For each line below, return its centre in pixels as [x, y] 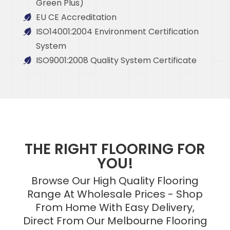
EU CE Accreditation [76, 17]
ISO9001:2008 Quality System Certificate [116, 60]
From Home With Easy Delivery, [115, 207]
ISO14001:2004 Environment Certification [117, 31]
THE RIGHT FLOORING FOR [115, 149]
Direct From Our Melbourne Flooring [115, 221]
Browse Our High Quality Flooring [115, 180]
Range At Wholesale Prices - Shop [115, 194]
